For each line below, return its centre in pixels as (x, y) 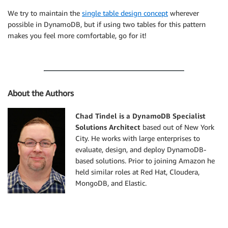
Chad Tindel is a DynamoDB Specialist (140, 116)
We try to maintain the (45, 13)
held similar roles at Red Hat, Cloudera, (137, 172)
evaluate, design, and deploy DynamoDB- (141, 150)
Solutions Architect (109, 127)
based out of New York (178, 127)
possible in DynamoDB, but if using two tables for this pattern (107, 24)
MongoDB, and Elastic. (111, 183)
